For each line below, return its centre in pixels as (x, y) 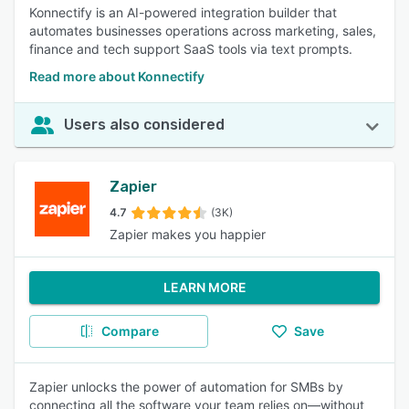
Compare (130, 331)
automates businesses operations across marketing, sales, (203, 31)
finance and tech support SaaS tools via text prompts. (191, 49)
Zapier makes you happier (188, 234)
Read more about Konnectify (117, 76)
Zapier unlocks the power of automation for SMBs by (186, 387)
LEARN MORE (204, 287)
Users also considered (144, 125)
